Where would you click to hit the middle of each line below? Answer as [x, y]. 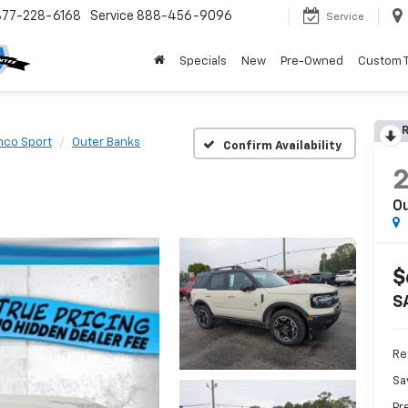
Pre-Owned [312, 62]
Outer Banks [106, 143]
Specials [203, 62]
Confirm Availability [282, 146]
